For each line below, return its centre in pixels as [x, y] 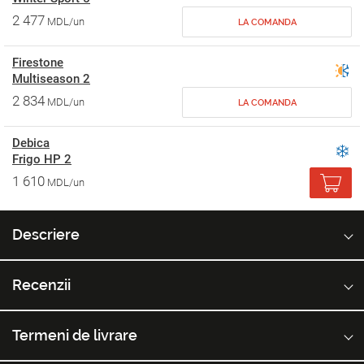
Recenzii [41, 285]
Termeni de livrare [75, 335]
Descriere [46, 234]
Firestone [38, 63]
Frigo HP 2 [42, 159]
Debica [31, 143]
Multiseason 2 [51, 79]
